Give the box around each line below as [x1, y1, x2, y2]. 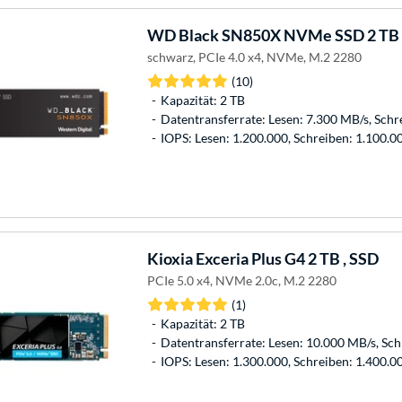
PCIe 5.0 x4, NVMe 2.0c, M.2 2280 [146, 272, 336, 288]
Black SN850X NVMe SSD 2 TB [175, 24, 399, 45]
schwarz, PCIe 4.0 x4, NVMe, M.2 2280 [146, 48, 362, 65]
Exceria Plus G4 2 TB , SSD [192, 248, 379, 268]
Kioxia [146, 248, 193, 268]
